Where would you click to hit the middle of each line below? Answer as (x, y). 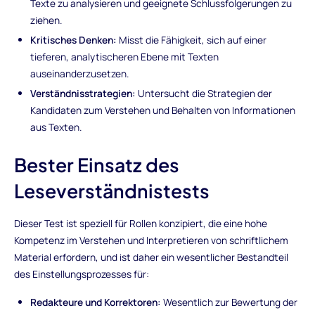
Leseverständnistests (111, 191)
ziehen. (46, 20)
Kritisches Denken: (74, 39)
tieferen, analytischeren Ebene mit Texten (125, 56)
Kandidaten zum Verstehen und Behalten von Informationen (163, 110)
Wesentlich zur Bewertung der (230, 302)
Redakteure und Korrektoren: (96, 302)
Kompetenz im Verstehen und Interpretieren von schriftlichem (151, 240)
